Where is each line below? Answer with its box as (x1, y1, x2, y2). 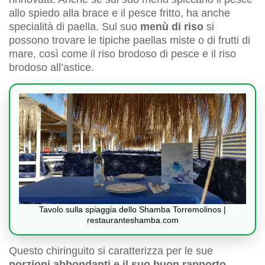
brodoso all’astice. (9, 62, 94, 74)
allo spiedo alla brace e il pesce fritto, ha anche (9, 7, 230, 20)
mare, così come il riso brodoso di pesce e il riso (9, 48, 236, 60)
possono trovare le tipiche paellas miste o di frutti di (9, 34, 250, 47)
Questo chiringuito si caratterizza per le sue (9, 244, 213, 257)
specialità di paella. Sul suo (9, 21, 140, 33)
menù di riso (140, 21, 203, 33)
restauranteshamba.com (86, 215, 179, 225)
